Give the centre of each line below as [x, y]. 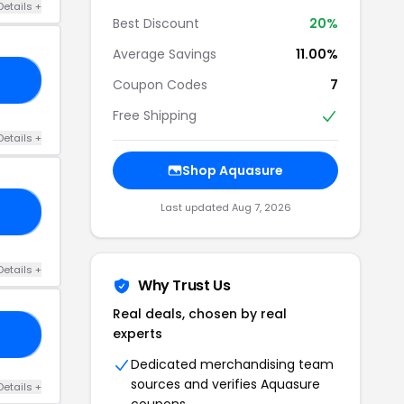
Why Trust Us [184, 286]
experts [138, 334]
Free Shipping [155, 115]
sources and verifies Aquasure [225, 385]
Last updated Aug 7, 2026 [225, 208]
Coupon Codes [160, 85]
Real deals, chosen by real [200, 314]
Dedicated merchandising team [232, 365]
